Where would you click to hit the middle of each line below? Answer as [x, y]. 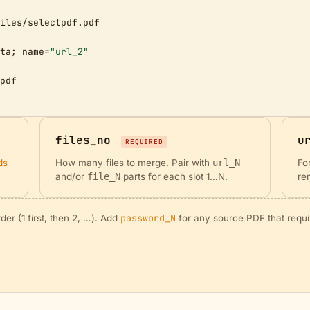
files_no [83, 140]
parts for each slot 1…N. [174, 176]
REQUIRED [144, 142]
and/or [71, 176]
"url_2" [69, 52]
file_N [103, 176]
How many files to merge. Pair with [134, 163]
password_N [148, 218]
